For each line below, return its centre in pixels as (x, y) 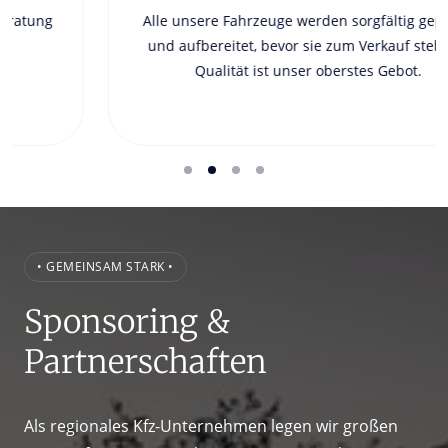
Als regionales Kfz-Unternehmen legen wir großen (211, 426)
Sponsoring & (127, 322)
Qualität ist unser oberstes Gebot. (224, 70)
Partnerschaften (145, 362)
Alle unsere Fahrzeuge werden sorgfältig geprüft (222, 20)
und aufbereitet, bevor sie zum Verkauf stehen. (222, 45)
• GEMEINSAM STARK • (105, 267)
